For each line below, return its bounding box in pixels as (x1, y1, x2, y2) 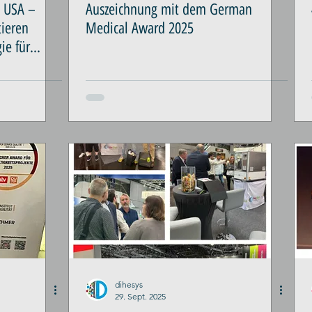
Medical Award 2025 (86, 19, 194, 38)
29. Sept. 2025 (115, 291, 166, 302)
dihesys (115, 279, 143, 290)
